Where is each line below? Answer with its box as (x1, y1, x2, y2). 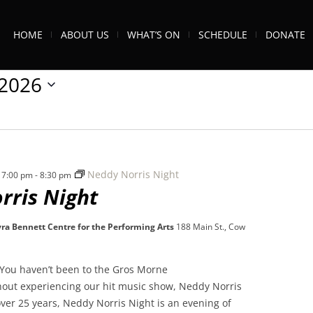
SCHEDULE (198, 28, 247, 41)
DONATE (265, 28, 305, 41)
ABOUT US (61, 28, 109, 41)
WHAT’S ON (127, 28, 180, 41)
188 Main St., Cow (175, 221, 245, 233)
